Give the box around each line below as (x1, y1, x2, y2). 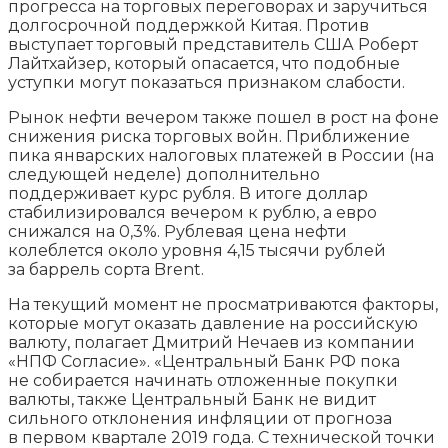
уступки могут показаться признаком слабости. (8, 72, 405, 92)
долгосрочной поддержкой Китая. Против (8, 15, 369, 35)
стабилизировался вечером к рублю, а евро (8, 202, 377, 222)
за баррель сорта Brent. (8, 259, 204, 279)
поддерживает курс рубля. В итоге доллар (8, 183, 368, 203)
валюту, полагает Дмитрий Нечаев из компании (8, 332, 415, 352)
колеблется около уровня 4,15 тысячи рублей (8, 240, 386, 260)
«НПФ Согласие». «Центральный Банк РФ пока (8, 351, 400, 371)
